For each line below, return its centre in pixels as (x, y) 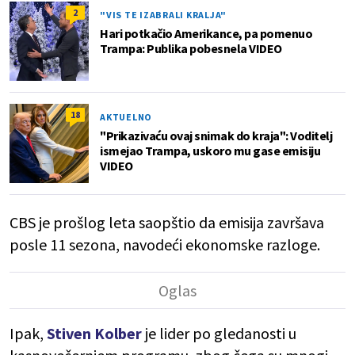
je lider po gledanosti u (221, 334)
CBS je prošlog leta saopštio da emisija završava (167, 223)
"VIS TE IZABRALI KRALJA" (163, 15)
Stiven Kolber (96, 334)
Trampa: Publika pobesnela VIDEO (191, 49)
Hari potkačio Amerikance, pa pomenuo (206, 34)
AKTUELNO (126, 117)
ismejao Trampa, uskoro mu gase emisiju (210, 151)
